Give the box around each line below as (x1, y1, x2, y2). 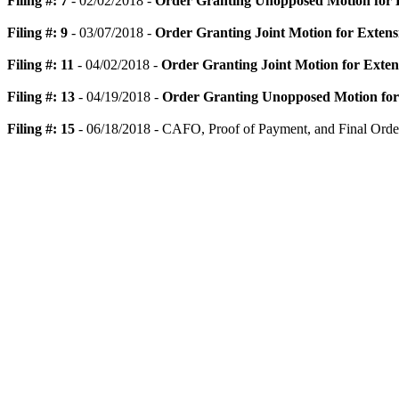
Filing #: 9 (7, 25, 68, 40)
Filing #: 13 (7, 89, 75, 104)
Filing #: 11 (7, 57, 74, 72)
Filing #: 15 (7, 121, 75, 136)
